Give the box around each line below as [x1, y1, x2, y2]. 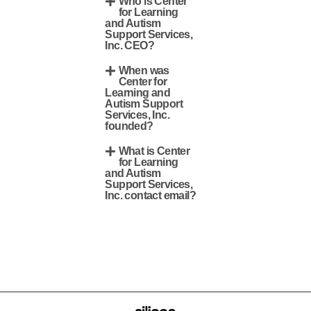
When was [118, 65, 169, 76]
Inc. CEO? [105, 40, 155, 51]
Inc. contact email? [105, 190, 196, 201]
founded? [105, 120, 153, 132]
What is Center [118, 145, 190, 157]
